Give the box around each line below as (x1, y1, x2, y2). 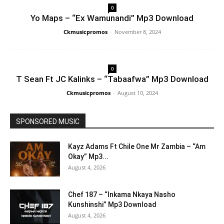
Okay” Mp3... (68, 152, 108, 160)
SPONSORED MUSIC (16, 117, 79, 125)
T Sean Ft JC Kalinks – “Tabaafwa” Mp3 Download (15, 74, 208, 84)
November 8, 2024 (114, 28, 161, 35)
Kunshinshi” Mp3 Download (68, 200, 156, 208)
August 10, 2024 (117, 89, 158, 96)
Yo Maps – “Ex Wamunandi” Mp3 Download (30, 13, 193, 23)
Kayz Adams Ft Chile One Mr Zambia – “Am (68, 142, 205, 150)
